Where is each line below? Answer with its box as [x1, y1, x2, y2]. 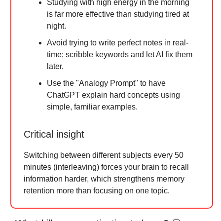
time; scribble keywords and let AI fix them [47, 50, 192, 59]
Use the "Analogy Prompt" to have [47, 79, 166, 87]
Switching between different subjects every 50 [24, 151, 184, 159]
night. [47, 22, 66, 30]
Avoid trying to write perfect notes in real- [47, 38, 188, 47]
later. [47, 62, 64, 71]
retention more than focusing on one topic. [24, 186, 170, 195]
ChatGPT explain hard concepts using [47, 91, 180, 99]
